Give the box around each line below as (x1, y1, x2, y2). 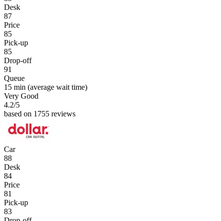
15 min (4, 82, 26, 91)
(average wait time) (26, 82, 87, 91)
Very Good (4, 91, 38, 100)
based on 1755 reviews (4, 109, 75, 118)
